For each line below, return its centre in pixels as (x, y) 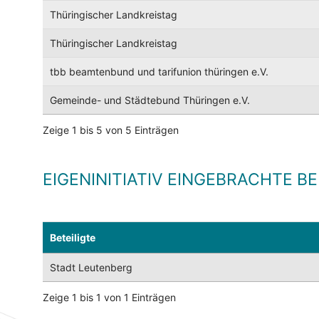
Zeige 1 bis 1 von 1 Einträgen (109, 298)
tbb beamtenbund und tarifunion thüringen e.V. (159, 72)
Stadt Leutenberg (91, 268)
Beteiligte (73, 238)
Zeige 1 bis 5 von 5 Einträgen (111, 130)
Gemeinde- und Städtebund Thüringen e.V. (150, 100)
